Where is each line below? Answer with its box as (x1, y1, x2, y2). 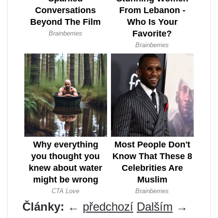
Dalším (137, 200, 173, 213)
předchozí (83, 200, 133, 213)
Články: (22, 200, 64, 213)
